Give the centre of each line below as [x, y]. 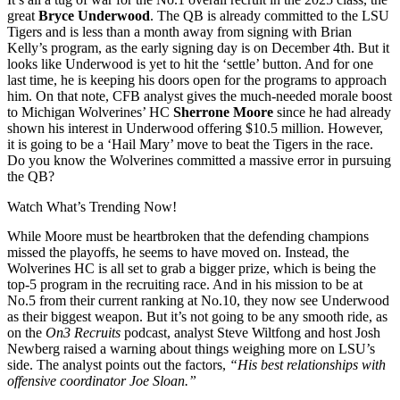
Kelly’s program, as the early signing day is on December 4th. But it [198, 47]
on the [26, 332]
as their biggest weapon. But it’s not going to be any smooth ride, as [197, 316]
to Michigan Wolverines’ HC [88, 112]
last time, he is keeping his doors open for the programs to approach [197, 79]
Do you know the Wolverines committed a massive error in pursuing [199, 160]
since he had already [332, 112]
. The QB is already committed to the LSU [270, 15]
